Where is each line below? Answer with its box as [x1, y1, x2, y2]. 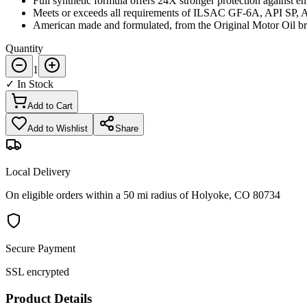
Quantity [5, 42, 43, 55]
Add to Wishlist [27, 123, 88, 134]
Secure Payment [5, 243, 75, 255]
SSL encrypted [5, 266, 69, 278]
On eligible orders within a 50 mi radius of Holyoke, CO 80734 [5, 189, 280, 201]
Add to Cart [27, 101, 73, 112]
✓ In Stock [5, 78, 53, 90]
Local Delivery [5, 166, 71, 178]
